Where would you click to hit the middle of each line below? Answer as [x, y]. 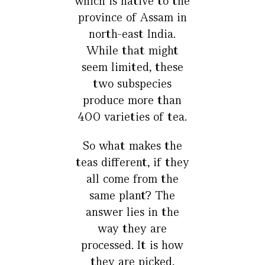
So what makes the [132, 146]
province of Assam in [132, 17]
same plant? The [132, 195]
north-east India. [132, 34]
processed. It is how [132, 245]
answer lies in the [132, 212]
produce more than [132, 100]
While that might [132, 50]
